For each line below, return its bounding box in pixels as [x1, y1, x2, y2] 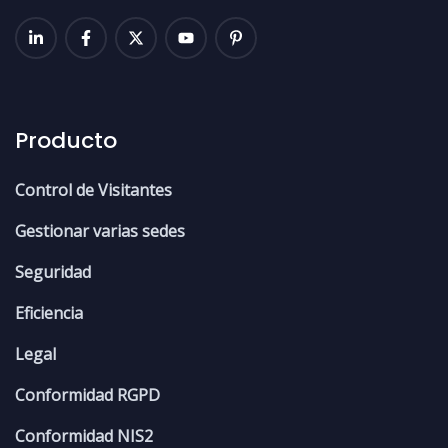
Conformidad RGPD [15, 384, 160, 407]
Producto [15, 125, 117, 157]
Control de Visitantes [15, 179, 172, 202]
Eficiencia [15, 302, 83, 325]
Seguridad [15, 261, 91, 284]
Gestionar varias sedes [15, 220, 185, 243]
